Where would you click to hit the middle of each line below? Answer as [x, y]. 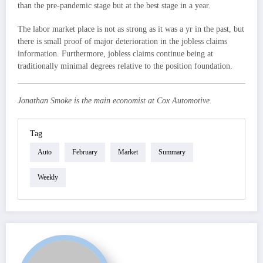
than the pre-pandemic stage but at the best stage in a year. [114, 6]
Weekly [48, 178]
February [85, 152]
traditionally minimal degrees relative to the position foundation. [125, 66]
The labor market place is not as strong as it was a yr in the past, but [131, 29]
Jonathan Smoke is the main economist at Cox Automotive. [115, 101]
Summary [172, 152]
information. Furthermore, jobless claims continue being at [115, 54]
